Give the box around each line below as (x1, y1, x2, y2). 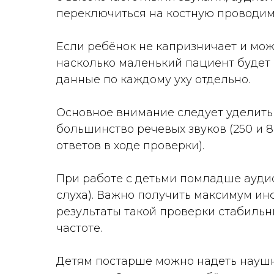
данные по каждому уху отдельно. (56, 73, 250, 86)
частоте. (56, 221, 102, 235)
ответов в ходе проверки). (56, 139, 204, 152)
